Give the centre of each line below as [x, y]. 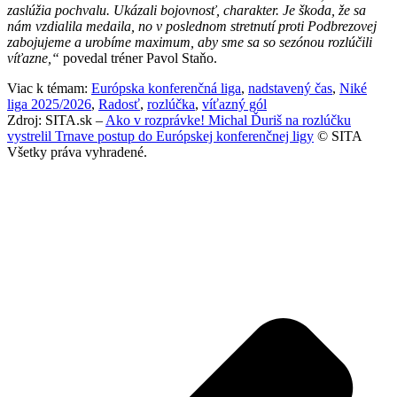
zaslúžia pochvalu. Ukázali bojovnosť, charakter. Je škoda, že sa [187, 11]
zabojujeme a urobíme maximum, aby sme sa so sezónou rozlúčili [190, 43]
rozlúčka [171, 105]
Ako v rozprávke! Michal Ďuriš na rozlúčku [228, 121]
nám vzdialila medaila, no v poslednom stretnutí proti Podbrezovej [192, 27]
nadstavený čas [290, 89]
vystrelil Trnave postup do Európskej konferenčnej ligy [160, 136]
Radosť [119, 105]
